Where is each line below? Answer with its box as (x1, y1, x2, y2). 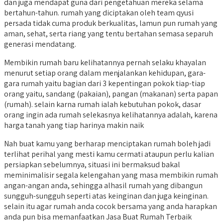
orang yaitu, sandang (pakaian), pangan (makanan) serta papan (4, 89, 218, 100)
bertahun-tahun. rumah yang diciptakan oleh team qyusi (4, 7, 194, 18)
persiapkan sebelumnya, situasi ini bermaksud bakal (4, 159, 180, 170)
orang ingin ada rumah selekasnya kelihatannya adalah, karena (4, 110, 218, 120)
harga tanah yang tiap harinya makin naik (4, 120, 144, 131)
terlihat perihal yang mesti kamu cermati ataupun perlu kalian (4, 149, 214, 160)
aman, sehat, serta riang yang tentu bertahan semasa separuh (4, 28, 213, 39)
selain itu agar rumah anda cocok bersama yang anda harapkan (4, 201, 217, 212)
